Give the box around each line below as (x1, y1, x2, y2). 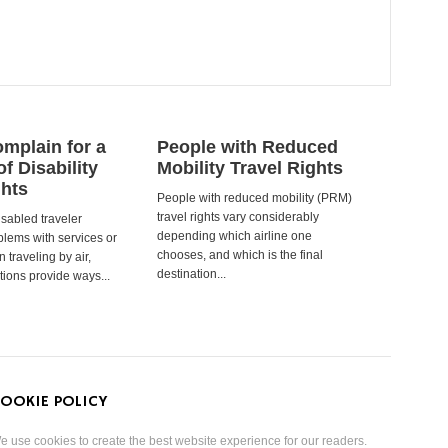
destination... (157, 267, 226, 281)
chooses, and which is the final (157, 248, 323, 262)
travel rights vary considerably (157, 210, 319, 224)
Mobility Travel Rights (157, 158, 343, 178)
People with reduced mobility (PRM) (157, 191, 352, 205)
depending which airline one (157, 229, 312, 243)
